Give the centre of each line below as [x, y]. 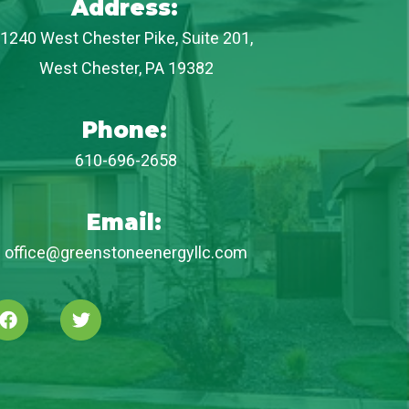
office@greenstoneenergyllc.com [126, 252]
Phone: [124, 130]
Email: [124, 222]
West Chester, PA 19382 [126, 68]
